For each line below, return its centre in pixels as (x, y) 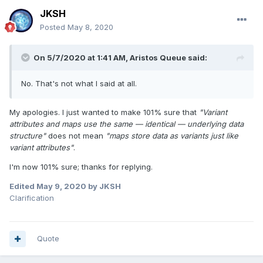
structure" (28, 136)
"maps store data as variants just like (172, 136)
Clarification (32, 198)
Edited (23, 186)
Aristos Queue (158, 58)
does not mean (76, 136)
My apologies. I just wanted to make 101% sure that (104, 112)
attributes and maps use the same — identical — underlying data (127, 124)
